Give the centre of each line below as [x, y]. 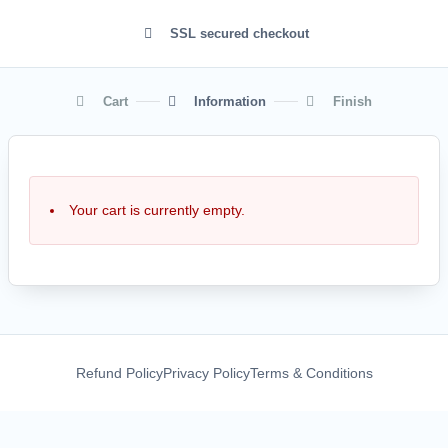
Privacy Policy [206, 373]
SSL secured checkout [239, 33]
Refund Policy [119, 373]
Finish [352, 101]
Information [230, 101]
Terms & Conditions [311, 373]
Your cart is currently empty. [157, 210]
